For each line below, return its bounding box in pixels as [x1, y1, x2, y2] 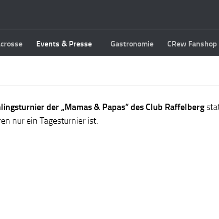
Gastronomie [110, 39, 153, 48]
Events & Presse [36, 39, 92, 48]
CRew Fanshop [167, 39, 217, 48]
